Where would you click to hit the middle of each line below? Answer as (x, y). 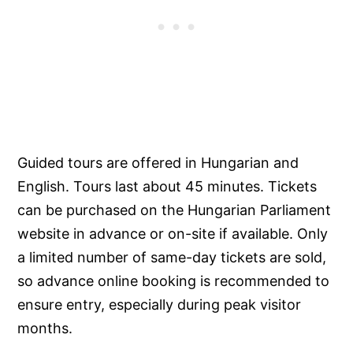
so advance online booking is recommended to (174, 281)
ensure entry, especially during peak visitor (160, 305)
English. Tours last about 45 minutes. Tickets (167, 187)
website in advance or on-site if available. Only (173, 234)
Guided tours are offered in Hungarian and (158, 163)
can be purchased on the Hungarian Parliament (175, 210)
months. (45, 329)
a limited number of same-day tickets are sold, (172, 258)
